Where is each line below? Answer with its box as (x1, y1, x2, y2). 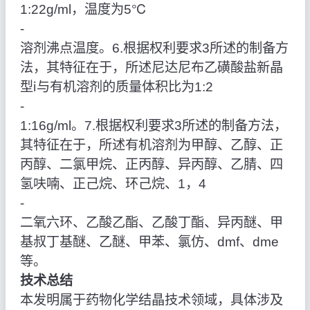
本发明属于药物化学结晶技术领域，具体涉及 (19, 293, 283, 308)
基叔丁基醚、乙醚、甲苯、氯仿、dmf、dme (19, 235, 279, 250)
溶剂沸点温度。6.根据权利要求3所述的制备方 (19, 41, 289, 56)
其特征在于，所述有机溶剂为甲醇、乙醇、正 (19, 138, 283, 153)
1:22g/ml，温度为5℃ (19, 2, 147, 17)
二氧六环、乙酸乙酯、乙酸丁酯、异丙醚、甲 (19, 215, 283, 230)
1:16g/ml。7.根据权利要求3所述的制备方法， (19, 118, 287, 134)
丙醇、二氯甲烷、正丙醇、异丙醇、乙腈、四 (19, 157, 283, 172)
